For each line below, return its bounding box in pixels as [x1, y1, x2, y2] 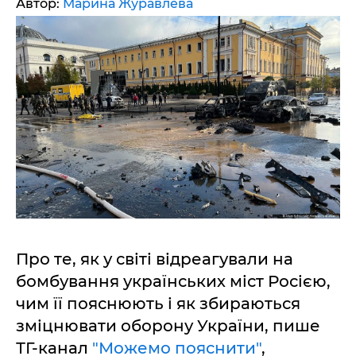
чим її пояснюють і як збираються [16, 294, 300, 313]
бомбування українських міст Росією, [16, 272, 331, 291]
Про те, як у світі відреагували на [16, 250, 293, 269]
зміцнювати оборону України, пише [16, 316, 320, 335]
